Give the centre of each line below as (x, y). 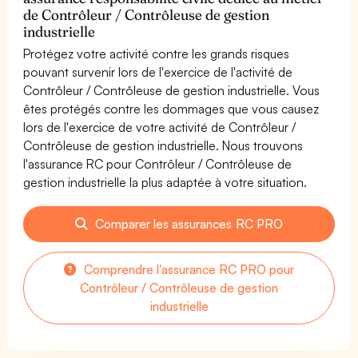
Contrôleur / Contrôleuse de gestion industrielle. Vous (172, 90)
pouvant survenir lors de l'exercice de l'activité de (158, 72)
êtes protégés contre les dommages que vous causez (171, 108)
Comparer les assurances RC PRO (187, 223)
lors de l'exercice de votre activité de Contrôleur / (160, 127)
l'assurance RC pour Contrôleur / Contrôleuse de (158, 163)
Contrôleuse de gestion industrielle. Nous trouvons (163, 145)
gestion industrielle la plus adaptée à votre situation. (165, 182)
